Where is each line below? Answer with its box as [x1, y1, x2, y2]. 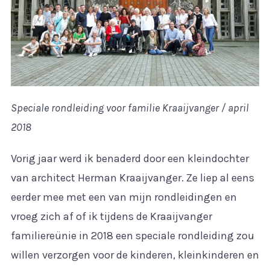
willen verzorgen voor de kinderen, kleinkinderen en [10, 248, 259, 262]
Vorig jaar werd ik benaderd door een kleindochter [10, 152, 249, 166]
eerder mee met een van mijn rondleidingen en [10, 190, 237, 204]
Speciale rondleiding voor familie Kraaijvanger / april [10, 101, 249, 115]
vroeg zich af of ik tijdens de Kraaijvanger [10, 210, 212, 224]
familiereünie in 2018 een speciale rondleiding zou [10, 229, 254, 243]
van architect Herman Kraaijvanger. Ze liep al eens [10, 171, 254, 185]
